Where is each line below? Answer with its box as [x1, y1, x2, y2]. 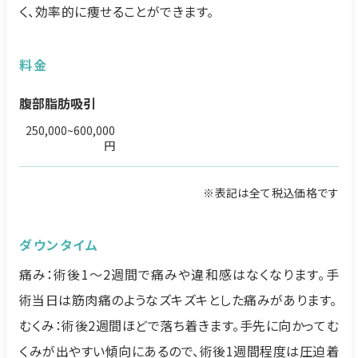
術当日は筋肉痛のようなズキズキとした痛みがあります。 [19, 290, 337, 309]
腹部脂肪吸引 [19, 93, 96, 113]
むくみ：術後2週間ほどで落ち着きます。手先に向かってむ [19, 316, 339, 335]
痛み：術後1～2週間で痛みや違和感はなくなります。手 [19, 265, 339, 284]
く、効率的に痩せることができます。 [19, 2, 214, 21]
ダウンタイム [19, 235, 99, 254]
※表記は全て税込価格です [203, 185, 339, 201]
